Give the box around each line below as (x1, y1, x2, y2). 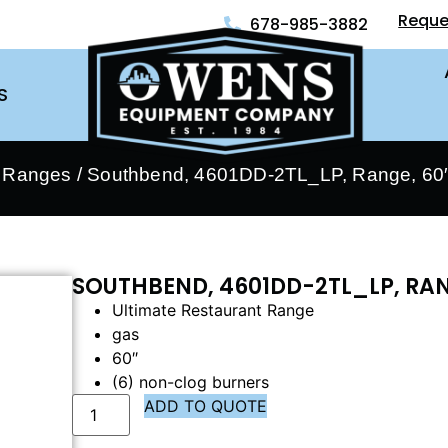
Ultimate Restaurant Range (112, 300, 315, 320)
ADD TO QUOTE (144, 396, 268, 416)
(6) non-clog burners (112, 372, 270, 392)
